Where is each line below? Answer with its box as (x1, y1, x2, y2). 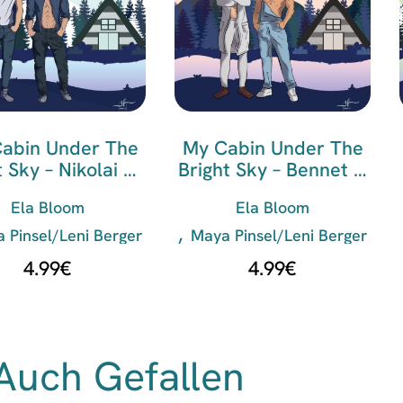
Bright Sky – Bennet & (178, 157, 367, 182)
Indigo (246, 178, 299, 203)
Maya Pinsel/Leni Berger (190, 224, 367, 246)
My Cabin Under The (182, 135, 363, 160)
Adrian (18, 178, 77, 203)
